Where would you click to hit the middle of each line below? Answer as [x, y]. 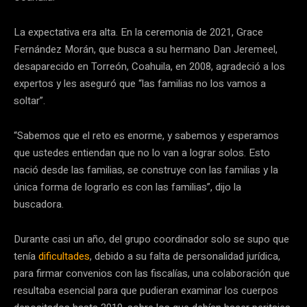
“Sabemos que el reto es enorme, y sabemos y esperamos [146, 136]
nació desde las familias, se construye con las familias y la [146, 170]
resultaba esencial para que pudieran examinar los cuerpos [146, 291]
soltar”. [29, 101]
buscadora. [39, 205]
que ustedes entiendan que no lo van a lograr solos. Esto [142, 153]
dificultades [64, 257]
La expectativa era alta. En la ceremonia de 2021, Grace [138, 33]
